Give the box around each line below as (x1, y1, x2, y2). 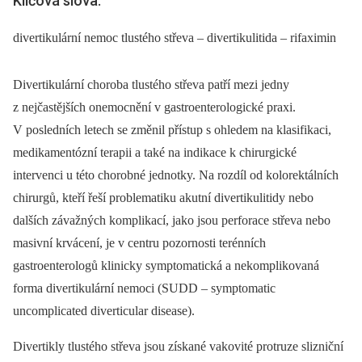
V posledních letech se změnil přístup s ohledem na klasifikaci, (13, 122, 331, 137)
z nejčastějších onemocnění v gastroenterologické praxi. (13, 99, 296, 114)
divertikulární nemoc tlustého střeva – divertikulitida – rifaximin (13, 30, 336, 44)
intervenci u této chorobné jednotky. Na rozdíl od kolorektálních (13, 167, 339, 182)
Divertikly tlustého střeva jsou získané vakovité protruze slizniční (13, 339, 343, 353)
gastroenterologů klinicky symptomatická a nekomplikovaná (13, 258, 319, 272)
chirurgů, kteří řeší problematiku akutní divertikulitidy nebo (13, 190, 314, 204)
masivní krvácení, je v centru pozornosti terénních (13, 235, 266, 250)
